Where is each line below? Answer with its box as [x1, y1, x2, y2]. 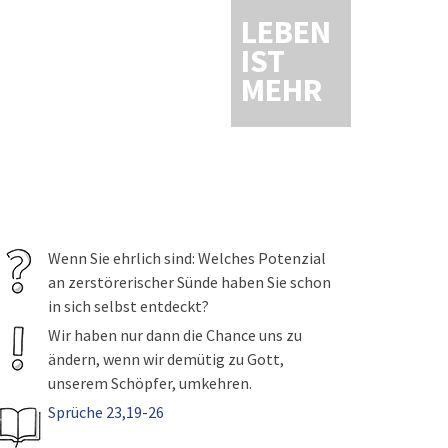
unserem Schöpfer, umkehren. [47, 373, 252, 393]
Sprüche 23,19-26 [47, 402, 164, 422]
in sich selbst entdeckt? [47, 296, 209, 316]
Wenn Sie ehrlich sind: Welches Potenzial [47, 248, 326, 268]
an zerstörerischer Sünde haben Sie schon [47, 272, 331, 292]
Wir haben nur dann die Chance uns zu [47, 325, 302, 345]
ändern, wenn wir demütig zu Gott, [47, 349, 284, 369]
